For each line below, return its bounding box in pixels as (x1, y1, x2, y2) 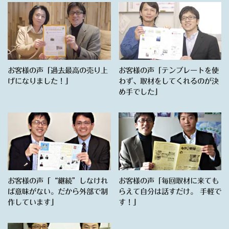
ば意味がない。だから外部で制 (8, 188, 108, 196)
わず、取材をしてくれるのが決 (118, 77, 219, 85)
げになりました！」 (8, 77, 72, 85)
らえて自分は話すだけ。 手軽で (118, 188, 221, 196)
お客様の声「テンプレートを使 (118, 66, 219, 74)
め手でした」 (118, 87, 162, 96)
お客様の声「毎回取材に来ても (118, 177, 219, 185)
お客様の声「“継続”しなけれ (8, 177, 108, 185)
